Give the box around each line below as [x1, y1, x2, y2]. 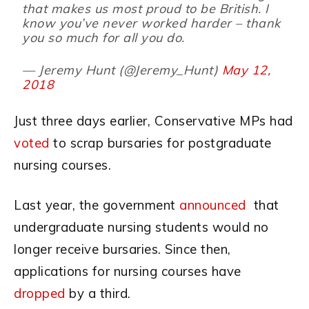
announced [179, 197, 246, 214]
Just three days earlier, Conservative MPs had [14, 112, 293, 130]
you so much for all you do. [22, 30, 185, 46]
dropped [14, 285, 66, 302]
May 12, [221, 62, 271, 79]
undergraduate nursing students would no [14, 219, 269, 236]
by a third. [65, 285, 131, 302]
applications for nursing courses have [14, 263, 241, 280]
